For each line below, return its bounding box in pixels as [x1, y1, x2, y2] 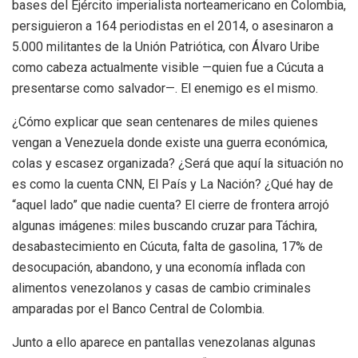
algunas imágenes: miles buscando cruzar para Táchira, [12, 217, 317, 233]
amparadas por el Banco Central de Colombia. [12, 300, 265, 316]
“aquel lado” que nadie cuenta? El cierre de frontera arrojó [12, 197, 329, 213]
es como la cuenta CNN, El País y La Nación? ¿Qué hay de [12, 176, 333, 192]
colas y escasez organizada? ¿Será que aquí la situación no [12, 155, 344, 171]
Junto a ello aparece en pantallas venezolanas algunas [12, 334, 316, 350]
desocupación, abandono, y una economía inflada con [12, 259, 305, 275]
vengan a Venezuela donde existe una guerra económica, [12, 134, 328, 150]
